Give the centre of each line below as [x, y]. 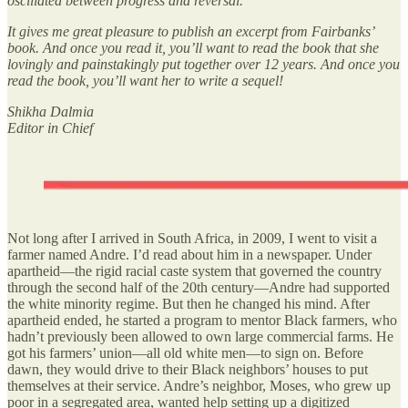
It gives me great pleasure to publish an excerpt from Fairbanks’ [190, 31]
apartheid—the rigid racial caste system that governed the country [194, 270]
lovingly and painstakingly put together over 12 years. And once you [204, 64]
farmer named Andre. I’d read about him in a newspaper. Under [189, 254]
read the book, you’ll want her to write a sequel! [145, 80]
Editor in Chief [50, 127]
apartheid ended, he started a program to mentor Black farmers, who [202, 320]
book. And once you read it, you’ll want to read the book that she [193, 47]
